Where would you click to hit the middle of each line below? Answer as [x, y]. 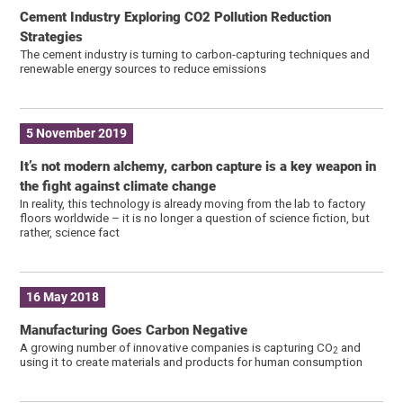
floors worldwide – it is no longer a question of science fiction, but [195, 217]
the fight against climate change [118, 186]
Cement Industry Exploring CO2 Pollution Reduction [176, 17]
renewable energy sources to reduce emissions [143, 68]
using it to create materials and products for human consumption [192, 361]
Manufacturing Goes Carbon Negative [134, 330]
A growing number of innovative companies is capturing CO [177, 347]
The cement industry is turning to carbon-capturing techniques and [195, 54]
